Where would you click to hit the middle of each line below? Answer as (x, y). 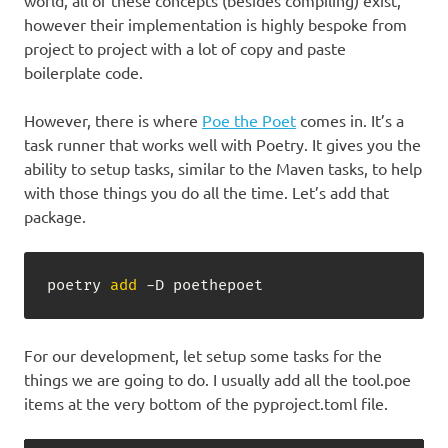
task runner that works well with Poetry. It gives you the (222, 144)
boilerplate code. (83, 72)
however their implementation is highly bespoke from (215, 24)
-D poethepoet (199, 285)
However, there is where (113, 120)
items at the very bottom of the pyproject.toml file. (206, 403)
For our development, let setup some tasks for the (203, 355)
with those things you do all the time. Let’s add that (206, 192)
